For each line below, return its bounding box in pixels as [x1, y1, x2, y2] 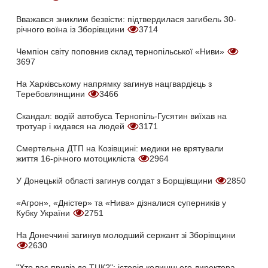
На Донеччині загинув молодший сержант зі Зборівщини [16, 230, 236, 240]
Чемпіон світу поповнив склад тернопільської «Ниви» [16, 47, 227, 57]
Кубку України [16, 208, 72, 218]
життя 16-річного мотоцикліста [16, 154, 138, 164]
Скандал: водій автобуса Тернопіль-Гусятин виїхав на [16, 111, 227, 121]
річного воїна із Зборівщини [16, 25, 127, 35]
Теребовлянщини [16, 89, 87, 99]
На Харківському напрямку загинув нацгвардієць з [16, 79, 212, 89]
